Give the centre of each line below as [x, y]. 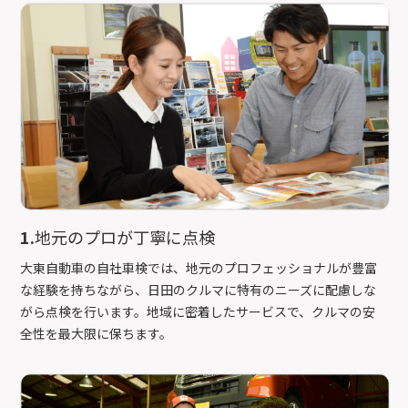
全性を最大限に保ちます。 [97, 334]
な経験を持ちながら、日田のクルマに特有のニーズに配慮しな [199, 290]
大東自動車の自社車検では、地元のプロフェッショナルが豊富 [199, 268]
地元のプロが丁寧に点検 [125, 237]
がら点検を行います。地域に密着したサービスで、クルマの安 [198, 312]
